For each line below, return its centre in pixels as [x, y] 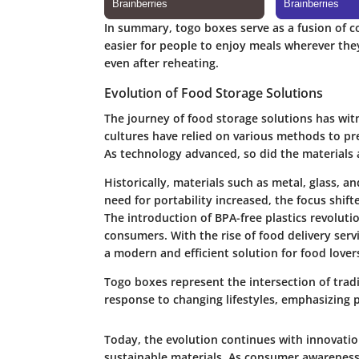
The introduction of [159, 218]
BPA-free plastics [260, 218]
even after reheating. [161, 63]
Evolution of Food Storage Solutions [213, 93]
